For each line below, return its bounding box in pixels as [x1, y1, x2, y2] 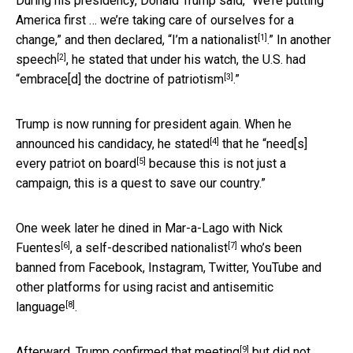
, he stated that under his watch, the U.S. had [66, 51, 306, 67]
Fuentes [16, 240, 61, 255]
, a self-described [70, 240, 171, 255]
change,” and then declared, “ [16, 32, 172, 47]
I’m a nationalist [172, 32, 258, 47]
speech [16, 51, 57, 67]
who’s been [237, 240, 302, 255]
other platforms [16, 279, 104, 295]
